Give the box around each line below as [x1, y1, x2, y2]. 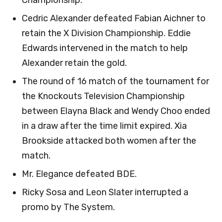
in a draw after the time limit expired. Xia [22, 120, 187, 132]
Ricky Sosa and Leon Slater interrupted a [22, 187, 188, 198]
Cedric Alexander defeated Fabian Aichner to [22, 13, 206, 24]
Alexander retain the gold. [22, 57, 127, 69]
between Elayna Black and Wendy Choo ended [22, 106, 210, 117]
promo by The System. [22, 202, 115, 213]
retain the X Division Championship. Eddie [22, 28, 191, 39]
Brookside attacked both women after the [22, 135, 196, 147]
